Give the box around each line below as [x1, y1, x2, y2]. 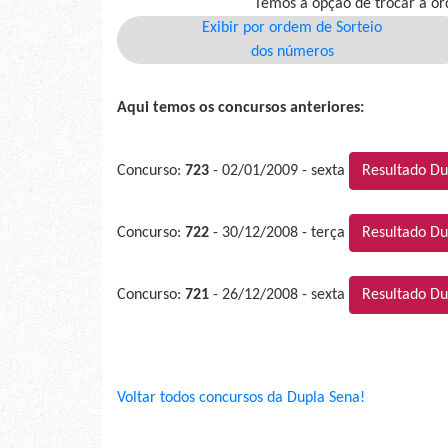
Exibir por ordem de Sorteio [202, 19, 382, 36]
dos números [250, 43, 334, 60]
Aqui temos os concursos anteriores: [117, 99, 364, 116]
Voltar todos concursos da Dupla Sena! [117, 389, 365, 406]
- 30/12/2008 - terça [209, 224, 349, 241]
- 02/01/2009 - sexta [209, 162, 349, 179]
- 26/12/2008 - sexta [209, 286, 349, 303]
